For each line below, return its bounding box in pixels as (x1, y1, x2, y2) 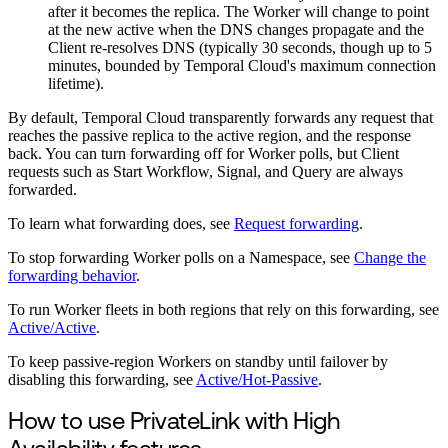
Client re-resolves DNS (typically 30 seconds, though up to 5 (48, 39, 432, 57)
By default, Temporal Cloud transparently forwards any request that (8, 109, 433, 127)
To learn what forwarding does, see (8, 215, 234, 233)
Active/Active (8, 319, 96, 337)
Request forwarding (234, 215, 359, 233)
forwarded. (8, 181, 77, 199)
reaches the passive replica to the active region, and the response (8, 127, 411, 145)
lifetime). (48, 75, 104, 93)
